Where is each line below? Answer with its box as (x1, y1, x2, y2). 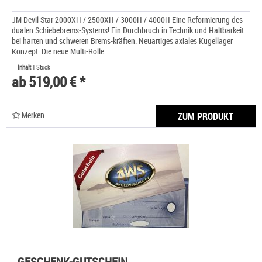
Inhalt (17, 62, 32, 71)
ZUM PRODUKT (178, 109, 234, 123)
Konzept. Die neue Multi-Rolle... (11, 45, 109, 57)
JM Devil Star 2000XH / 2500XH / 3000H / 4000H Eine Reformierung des (11, 13, 243, 25)
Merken (22, 109, 45, 120)
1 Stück (32, 62, 50, 71)
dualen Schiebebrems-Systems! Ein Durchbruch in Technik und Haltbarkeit (11, 24, 244, 36)
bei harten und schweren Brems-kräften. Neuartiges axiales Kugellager (11, 35, 233, 46)
